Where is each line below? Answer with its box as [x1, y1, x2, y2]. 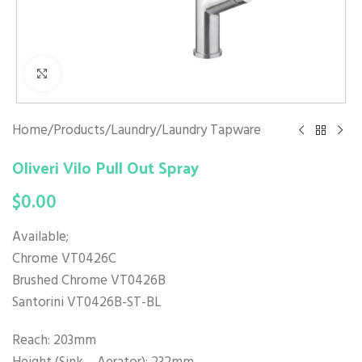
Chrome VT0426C [12, 248, 116, 271]
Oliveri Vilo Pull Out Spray [12, 153, 199, 183]
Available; [12, 226, 69, 249]
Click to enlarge [60, 63, 151, 83]
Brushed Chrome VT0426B [12, 270, 166, 293]
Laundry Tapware [162, 120, 261, 142]
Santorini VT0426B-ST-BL [12, 292, 162, 314]
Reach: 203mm [12, 330, 96, 352]
